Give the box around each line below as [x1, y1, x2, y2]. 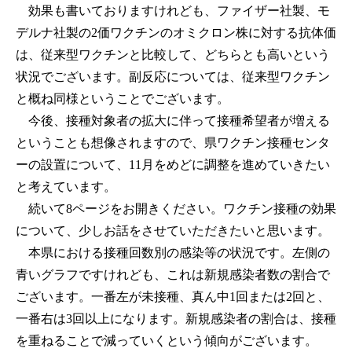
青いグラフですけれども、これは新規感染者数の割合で [16, 268, 330, 282]
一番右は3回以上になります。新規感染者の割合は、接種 [16, 312, 336, 326]
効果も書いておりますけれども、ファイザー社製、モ [16, 4, 330, 18]
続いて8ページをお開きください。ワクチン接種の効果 [16, 202, 336, 216]
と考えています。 [16, 180, 116, 194]
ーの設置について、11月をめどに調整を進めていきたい [16, 158, 330, 172]
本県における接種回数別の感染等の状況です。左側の [16, 246, 330, 260]
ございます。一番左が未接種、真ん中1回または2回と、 [16, 290, 330, 304]
